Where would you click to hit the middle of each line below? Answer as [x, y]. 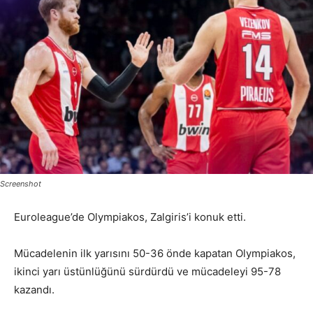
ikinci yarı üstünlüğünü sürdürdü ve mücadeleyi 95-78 [147, 271]
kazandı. [34, 289]
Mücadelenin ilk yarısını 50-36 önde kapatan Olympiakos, [155, 253]
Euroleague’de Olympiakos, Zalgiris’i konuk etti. [130, 217]
